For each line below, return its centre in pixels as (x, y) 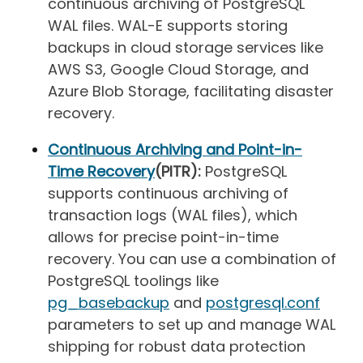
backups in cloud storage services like (186, 47)
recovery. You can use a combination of (192, 258)
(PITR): (178, 171)
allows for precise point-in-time (163, 237)
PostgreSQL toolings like (133, 280)
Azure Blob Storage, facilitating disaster (191, 91)
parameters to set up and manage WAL (192, 324)
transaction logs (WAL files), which (173, 215)
